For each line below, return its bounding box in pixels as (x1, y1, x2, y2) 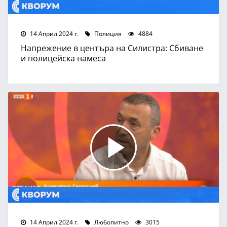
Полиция (93, 29, 122, 37)
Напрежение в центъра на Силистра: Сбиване (21, 42, 203, 53)
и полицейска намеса (21, 52, 106, 63)
